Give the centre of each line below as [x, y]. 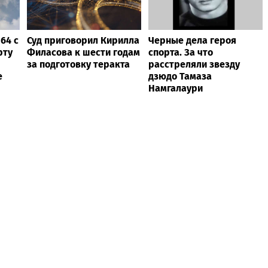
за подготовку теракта [78, 64]
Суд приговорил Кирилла [83, 40]
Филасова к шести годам [83, 52]
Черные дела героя [192, 40]
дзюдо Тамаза [180, 76]
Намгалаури [176, 88]
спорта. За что [181, 52]
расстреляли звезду [194, 64]
